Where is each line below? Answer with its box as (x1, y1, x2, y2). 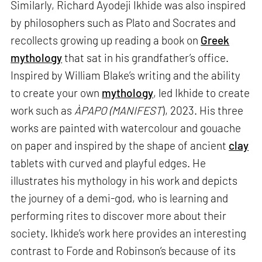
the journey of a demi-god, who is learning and (11, 191, 229, 205)
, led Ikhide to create (153, 86, 250, 100)
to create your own (11, 86, 102, 100)
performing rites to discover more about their (11, 209, 227, 223)
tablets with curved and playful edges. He (11, 156, 206, 170)
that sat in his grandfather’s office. (62, 51, 229, 65)
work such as (11, 104, 75, 118)
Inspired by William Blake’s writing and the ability (11, 68, 241, 82)
